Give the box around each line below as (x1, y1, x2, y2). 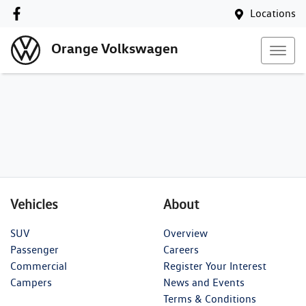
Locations (250, 7, 296, 20)
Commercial (10, 260, 67, 273)
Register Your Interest (163, 260, 266, 273)
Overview (163, 227, 208, 240)
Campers (10, 276, 52, 289)
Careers (163, 243, 199, 256)
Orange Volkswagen (51, 40, 178, 57)
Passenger (10, 243, 59, 256)
